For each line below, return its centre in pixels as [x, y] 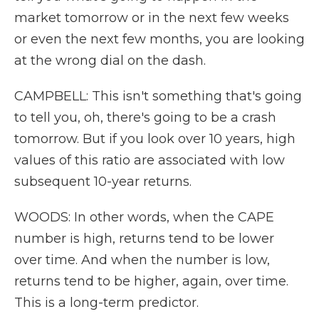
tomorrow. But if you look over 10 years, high [155, 139]
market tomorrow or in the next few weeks [152, 18]
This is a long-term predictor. [106, 303]
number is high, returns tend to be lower [144, 239]
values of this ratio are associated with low [150, 160]
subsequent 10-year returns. [103, 182]
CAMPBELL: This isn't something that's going [158, 96]
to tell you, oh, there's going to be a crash [145, 117]
